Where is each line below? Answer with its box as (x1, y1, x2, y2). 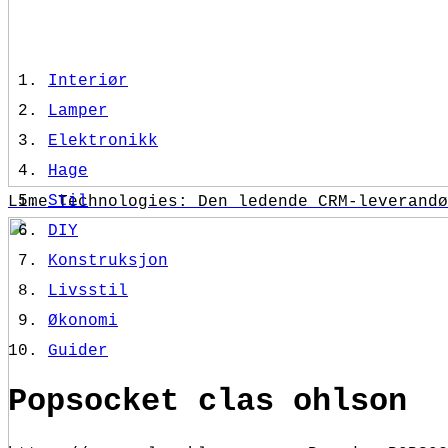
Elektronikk (48, 132, 158, 150)
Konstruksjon (48, 252, 168, 270)
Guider (48, 342, 108, 360)
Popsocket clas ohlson (8, 383, 407, 421)
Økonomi (48, 312, 118, 330)
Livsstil (48, 282, 128, 300)
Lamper (48, 102, 108, 120)
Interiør (48, 72, 128, 90)
